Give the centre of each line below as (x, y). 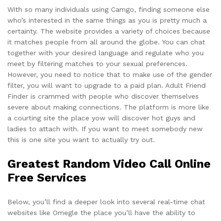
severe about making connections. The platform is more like (108, 107)
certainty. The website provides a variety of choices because (109, 31)
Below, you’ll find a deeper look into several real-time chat (106, 202)
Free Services (47, 178)
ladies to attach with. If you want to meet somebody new (105, 129)
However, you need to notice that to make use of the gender (110, 75)
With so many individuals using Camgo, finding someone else (109, 10)
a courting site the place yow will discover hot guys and (101, 118)
